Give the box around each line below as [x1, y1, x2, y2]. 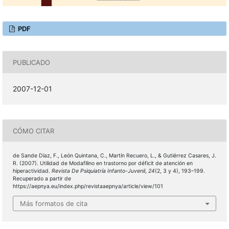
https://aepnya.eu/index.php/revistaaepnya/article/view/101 [12, 183, 163, 190]
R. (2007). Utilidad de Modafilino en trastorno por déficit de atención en [12, 160, 193, 167]
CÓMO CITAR [12, 126, 54, 135]
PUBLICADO [12, 58, 50, 66]
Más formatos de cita [20, 199, 87, 208]
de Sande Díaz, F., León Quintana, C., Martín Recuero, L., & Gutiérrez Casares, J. [12, 152, 216, 159]
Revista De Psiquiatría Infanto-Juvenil [51, 168, 145, 175]
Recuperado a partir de [12, 175, 71, 182]
